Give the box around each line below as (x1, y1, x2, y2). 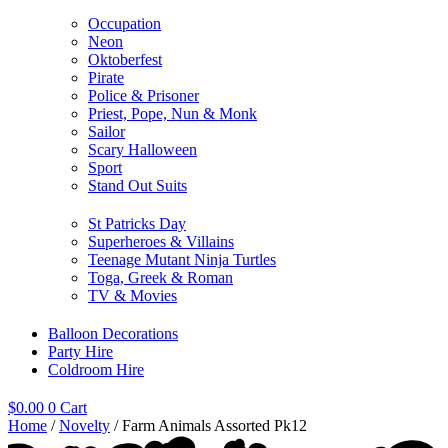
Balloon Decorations (48, 324, 178, 342)
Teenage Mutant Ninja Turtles (88, 250, 276, 268)
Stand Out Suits (88, 176, 187, 194)
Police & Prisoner (88, 86, 199, 104)
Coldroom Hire (48, 360, 144, 378)
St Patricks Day (88, 214, 186, 232)
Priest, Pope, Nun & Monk (88, 104, 257, 122)
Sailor (88, 122, 125, 140)
